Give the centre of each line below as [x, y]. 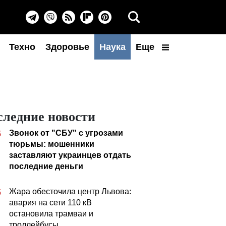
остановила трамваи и [51, 214]
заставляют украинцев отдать [70, 155]
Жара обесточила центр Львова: [70, 191]
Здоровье [67, 47]
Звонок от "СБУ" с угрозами [66, 133]
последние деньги [46, 166]
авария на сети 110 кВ [50, 203]
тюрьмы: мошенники [52, 144]
